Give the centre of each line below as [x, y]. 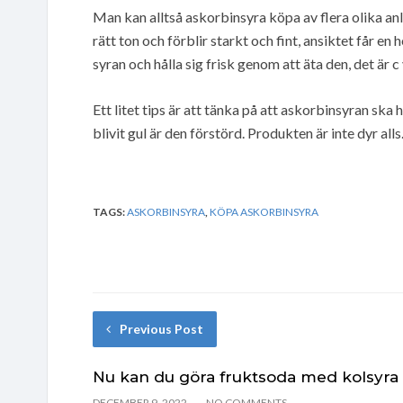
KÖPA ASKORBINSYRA [264, 211]
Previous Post [161, 328]
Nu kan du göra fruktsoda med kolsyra [246, 376]
